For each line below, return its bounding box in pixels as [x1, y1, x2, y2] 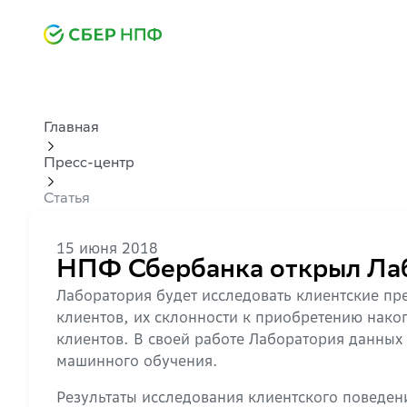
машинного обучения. [56, 352, 218, 370]
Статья [44, 192, 90, 207]
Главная [44, 121, 99, 136]
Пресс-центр [44, 156, 134, 172]
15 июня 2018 [56, 239, 158, 257]
